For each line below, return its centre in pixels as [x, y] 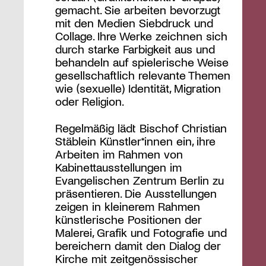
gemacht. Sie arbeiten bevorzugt [137, 10]
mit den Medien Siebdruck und [134, 23]
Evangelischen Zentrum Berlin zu [139, 180]
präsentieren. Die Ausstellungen [136, 193]
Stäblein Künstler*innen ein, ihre [135, 140]
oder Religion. [89, 101]
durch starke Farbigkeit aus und [135, 49]
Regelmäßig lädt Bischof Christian [141, 127]
